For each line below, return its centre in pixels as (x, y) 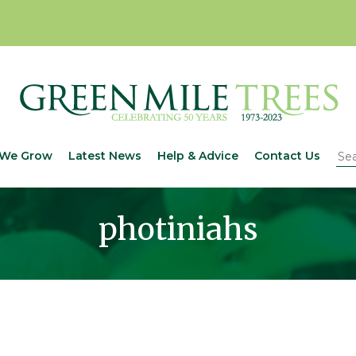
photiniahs (178, 230)
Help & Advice (197, 156)
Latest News (104, 156)
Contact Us (287, 156)
